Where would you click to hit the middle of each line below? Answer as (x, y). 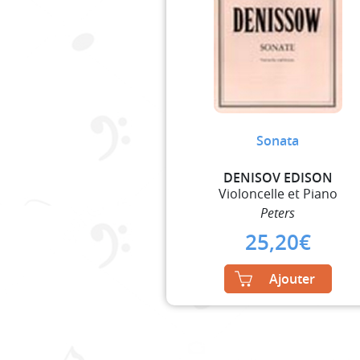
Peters (278, 213)
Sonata (278, 140)
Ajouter (292, 278)
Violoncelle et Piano (278, 193)
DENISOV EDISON (278, 177)
